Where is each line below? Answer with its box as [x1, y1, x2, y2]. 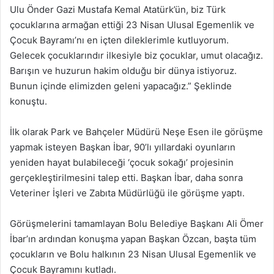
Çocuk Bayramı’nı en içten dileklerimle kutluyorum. [10, 34, 229, 46]
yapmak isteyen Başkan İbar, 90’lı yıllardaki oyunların [10, 141, 235, 153]
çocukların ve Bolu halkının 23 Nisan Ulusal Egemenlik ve [10, 248, 256, 260]
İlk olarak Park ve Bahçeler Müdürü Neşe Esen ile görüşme [10, 125, 263, 138]
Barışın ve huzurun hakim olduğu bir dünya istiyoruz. [10, 64, 237, 76]
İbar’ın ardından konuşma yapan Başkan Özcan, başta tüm [10, 232, 256, 245]
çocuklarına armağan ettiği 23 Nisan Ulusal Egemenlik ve [10, 18, 254, 31]
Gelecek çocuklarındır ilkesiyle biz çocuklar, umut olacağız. [10, 49, 263, 61]
